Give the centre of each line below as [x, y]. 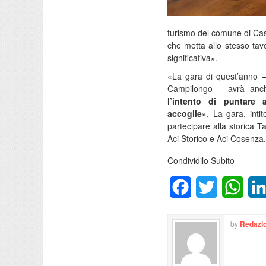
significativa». [193, 58]
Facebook [212, 187]
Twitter [231, 187]
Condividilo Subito [201, 160]
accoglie [185, 113]
